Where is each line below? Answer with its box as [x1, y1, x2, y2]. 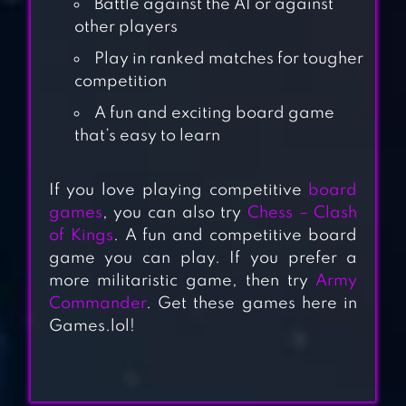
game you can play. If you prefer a [48, 250, 358, 267]
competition [73, 73, 167, 91]
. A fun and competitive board [112, 227, 358, 245]
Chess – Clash [247, 205, 358, 222]
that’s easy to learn [73, 128, 220, 145]
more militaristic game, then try [48, 273, 316, 290]
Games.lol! [48, 318, 135, 335]
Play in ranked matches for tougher [93, 51, 363, 68]
